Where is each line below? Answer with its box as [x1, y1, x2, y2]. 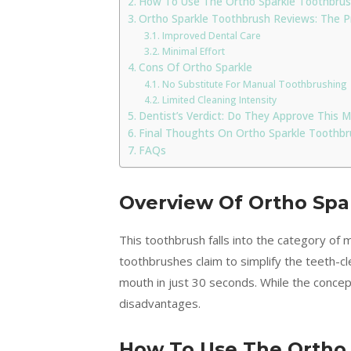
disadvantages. [119, 295, 201, 311]
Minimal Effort [161, 44, 225, 58]
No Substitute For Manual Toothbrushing [161, 77, 347, 91]
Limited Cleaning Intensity [161, 92, 279, 107]
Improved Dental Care [161, 28, 261, 42]
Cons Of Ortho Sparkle [138, 60, 252, 74]
